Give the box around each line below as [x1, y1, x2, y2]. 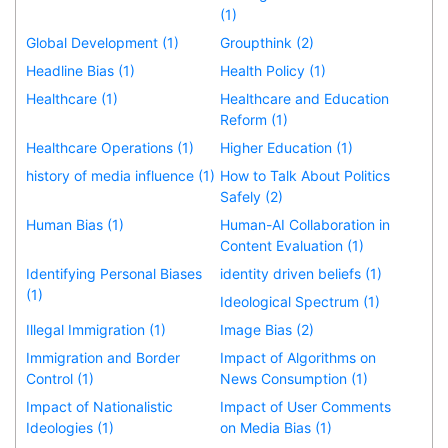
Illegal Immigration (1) [26, 320, 166, 338]
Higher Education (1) [220, 138, 354, 156]
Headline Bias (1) [26, 61, 135, 79]
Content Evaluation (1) [220, 236, 365, 254]
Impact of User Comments [220, 397, 392, 415]
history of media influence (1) [26, 166, 215, 184]
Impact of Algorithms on [220, 348, 377, 366]
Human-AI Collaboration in [220, 215, 391, 233]
